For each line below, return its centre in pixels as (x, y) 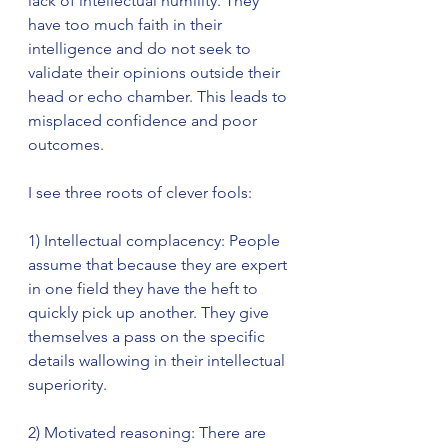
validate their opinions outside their (156, 72)
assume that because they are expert (159, 264)
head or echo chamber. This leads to (159, 96)
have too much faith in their (127, 24)
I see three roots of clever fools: (140, 192)
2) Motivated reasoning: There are (149, 432)
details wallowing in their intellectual (158, 360)
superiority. (67, 384)
